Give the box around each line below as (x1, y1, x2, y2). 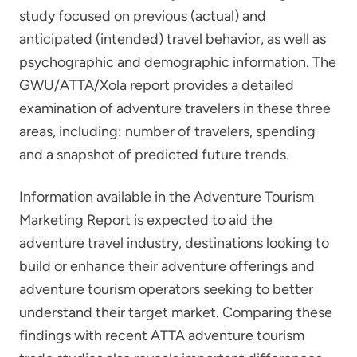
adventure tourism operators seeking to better (19, 280, 313, 298)
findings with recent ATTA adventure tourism (19, 326, 304, 344)
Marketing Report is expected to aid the (19, 210, 273, 229)
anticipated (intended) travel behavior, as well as (19, 29, 326, 48)
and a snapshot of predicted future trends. (19, 145, 289, 163)
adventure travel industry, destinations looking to (19, 233, 329, 252)
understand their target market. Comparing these (19, 303, 332, 321)
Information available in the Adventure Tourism (19, 187, 314, 206)
